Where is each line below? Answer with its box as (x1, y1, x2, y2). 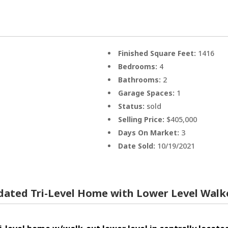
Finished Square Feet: (118, 48, 198, 58)
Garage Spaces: (118, 88, 177, 98)
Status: (118, 101, 147, 111)
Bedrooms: (118, 61, 160, 71)
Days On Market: (118, 127, 182, 137)
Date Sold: (118, 140, 158, 151)
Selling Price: (118, 114, 167, 124)
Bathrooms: (118, 74, 163, 84)
